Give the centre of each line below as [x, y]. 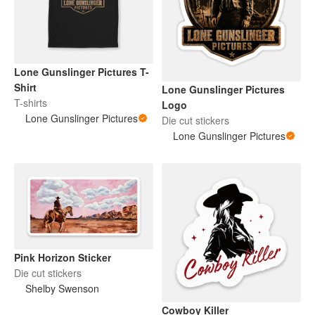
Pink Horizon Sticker [63, 257]
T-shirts [31, 103]
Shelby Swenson [62, 288]
